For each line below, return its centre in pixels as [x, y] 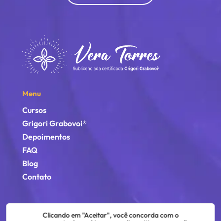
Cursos [34, 110]
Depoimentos [46, 136]
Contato [37, 176]
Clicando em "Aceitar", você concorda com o [110, 215]
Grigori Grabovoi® [54, 123]
